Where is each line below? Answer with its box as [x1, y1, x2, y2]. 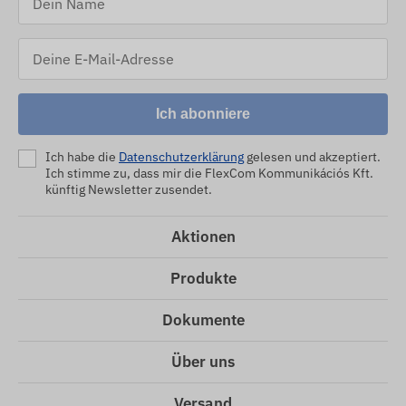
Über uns [171, 351, 235, 372]
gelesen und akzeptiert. [244, 148, 381, 165]
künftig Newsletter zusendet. [45, 180, 212, 198]
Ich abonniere [156, 105, 250, 121]
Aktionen [170, 226, 236, 246]
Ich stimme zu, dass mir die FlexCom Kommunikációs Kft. [45, 164, 373, 181]
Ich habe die [45, 148, 119, 165]
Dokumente [161, 309, 245, 330]
